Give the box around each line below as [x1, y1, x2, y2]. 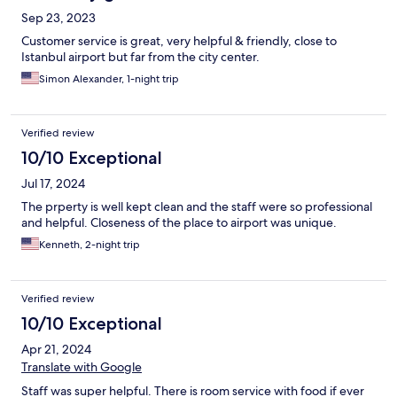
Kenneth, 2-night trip [39, 237, 140, 253]
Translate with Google [21, 359, 142, 376]
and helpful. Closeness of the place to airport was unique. [21, 214, 337, 231]
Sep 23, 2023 [21, 10, 96, 27]
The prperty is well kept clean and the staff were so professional [21, 198, 372, 215]
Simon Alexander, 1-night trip [39, 72, 179, 87]
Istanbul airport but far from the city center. [21, 49, 260, 66]
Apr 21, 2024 [21, 341, 91, 358]
